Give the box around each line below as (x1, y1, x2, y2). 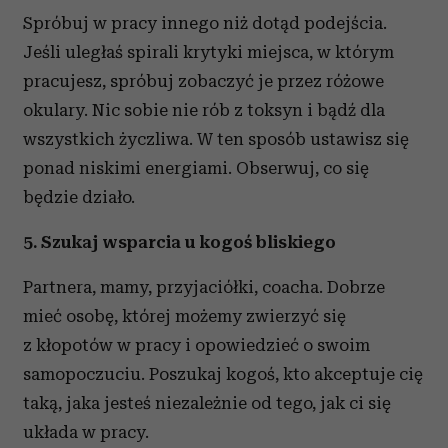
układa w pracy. (23, 422, 149, 442)
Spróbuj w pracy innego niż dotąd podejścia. (23, 13, 387, 33)
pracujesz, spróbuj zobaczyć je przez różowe (23, 71, 384, 91)
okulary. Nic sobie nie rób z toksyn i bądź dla (23, 100, 385, 120)
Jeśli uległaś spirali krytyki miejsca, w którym (23, 42, 394, 62)
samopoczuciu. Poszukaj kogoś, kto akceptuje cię (23, 364, 423, 384)
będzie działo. (23, 187, 135, 207)
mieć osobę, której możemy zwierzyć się (23, 306, 346, 326)
